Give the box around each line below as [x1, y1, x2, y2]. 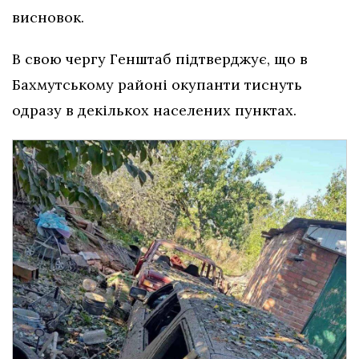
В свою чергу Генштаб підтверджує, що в [12, 50, 308, 69]
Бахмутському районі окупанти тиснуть [12, 75, 302, 95]
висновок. [12, 8, 84, 27]
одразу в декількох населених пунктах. [12, 101, 301, 120]
